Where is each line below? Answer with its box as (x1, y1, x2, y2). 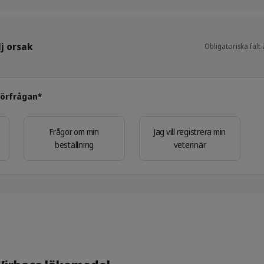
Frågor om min (49, 126, 99, 137)
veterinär (173, 139, 206, 150)
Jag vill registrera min (153, 126, 226, 137)
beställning (54, 139, 94, 150)
